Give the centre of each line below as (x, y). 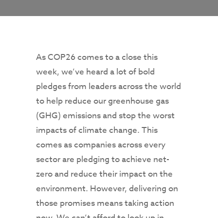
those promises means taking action (105, 203)
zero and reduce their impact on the (104, 174)
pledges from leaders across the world (109, 87)
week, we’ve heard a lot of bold (95, 72)
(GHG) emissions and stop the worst (105, 116)
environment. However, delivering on (107, 189)
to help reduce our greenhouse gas (102, 101)
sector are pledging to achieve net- (103, 160)
